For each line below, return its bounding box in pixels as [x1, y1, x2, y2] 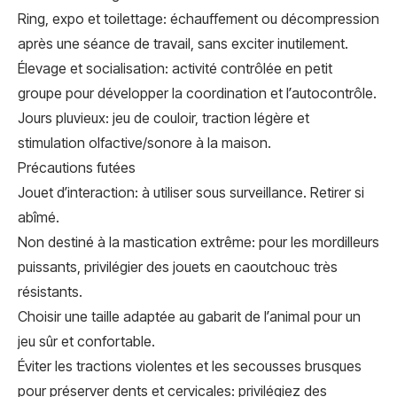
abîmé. [18, 208, 59, 226]
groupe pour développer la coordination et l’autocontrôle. [18, 84, 377, 102]
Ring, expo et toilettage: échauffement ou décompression [18, 10, 379, 27]
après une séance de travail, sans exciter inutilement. [18, 35, 348, 52]
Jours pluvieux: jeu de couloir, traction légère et [18, 109, 309, 127]
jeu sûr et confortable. [18, 332, 155, 350]
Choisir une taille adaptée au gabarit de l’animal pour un [18, 307, 361, 325]
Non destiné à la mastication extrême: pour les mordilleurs [18, 233, 379, 251]
